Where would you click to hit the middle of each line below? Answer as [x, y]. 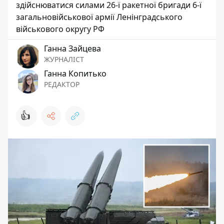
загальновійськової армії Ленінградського [99, 17]
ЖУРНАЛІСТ [64, 59]
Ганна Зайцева [72, 49]
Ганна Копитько [75, 74]
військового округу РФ [60, 29]
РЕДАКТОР [62, 84]
